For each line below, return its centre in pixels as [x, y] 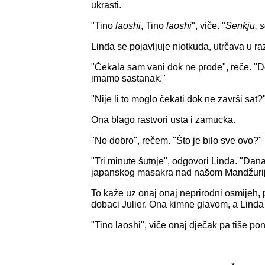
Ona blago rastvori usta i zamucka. [163, 119]
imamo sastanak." [128, 78]
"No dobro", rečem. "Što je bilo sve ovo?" [177, 140]
